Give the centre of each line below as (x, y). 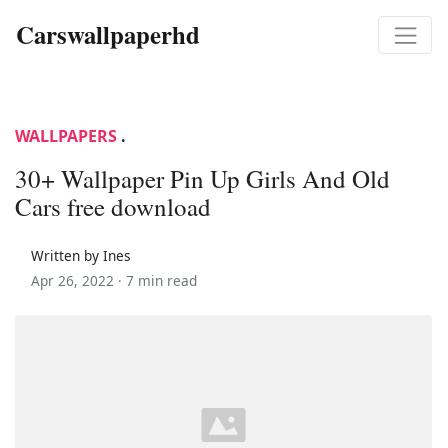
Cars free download (113, 206)
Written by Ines (81, 255)
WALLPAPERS (66, 135)
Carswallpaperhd (108, 34)
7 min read (161, 280)
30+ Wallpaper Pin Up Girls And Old (202, 178)
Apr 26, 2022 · (78, 280)
